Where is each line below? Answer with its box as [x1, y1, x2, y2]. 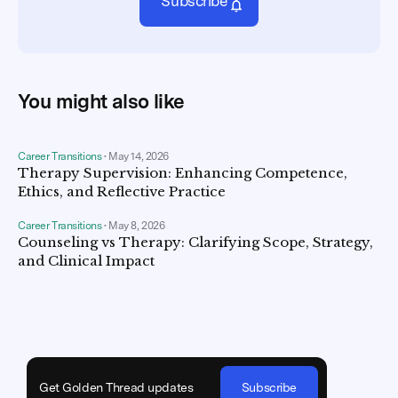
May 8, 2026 [108, 219, 165, 233]
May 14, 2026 [108, 150, 169, 163]
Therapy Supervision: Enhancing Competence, [18, 164, 347, 182]
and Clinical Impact [18, 252, 155, 270]
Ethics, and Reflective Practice [18, 183, 226, 201]
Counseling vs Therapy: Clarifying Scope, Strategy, [18, 234, 373, 251]
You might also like [18, 90, 185, 114]
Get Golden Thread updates [39, 380, 194, 395]
